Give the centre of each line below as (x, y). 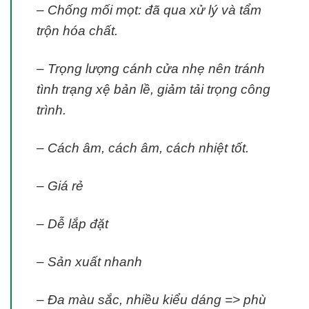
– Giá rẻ (60, 186)
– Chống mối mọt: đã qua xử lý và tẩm (149, 10)
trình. (51, 110)
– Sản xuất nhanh (89, 261)
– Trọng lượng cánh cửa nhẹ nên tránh (151, 69)
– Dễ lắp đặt (72, 223)
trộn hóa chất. (77, 31)
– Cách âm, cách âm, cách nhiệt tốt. (143, 148)
